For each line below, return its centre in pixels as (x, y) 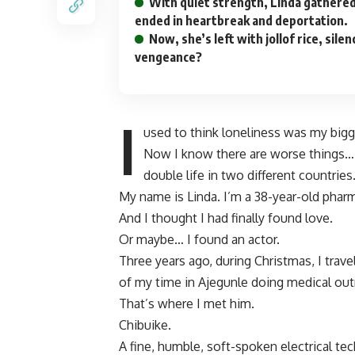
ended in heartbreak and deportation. (241, 21)
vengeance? (168, 57)
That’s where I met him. (187, 304)
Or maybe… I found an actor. (199, 240)
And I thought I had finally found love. (226, 218)
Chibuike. (145, 325)
